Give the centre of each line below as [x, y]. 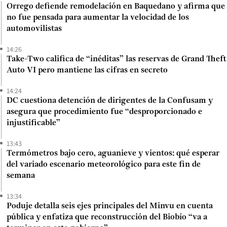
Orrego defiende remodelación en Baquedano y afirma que [116, 6]
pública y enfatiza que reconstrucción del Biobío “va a [107, 217]
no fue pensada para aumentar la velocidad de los [98, 17]
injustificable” [33, 123]
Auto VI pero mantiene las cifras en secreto [87, 70]
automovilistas [34, 29]
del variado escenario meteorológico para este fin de [104, 164]
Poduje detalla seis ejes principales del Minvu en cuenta [110, 206]
